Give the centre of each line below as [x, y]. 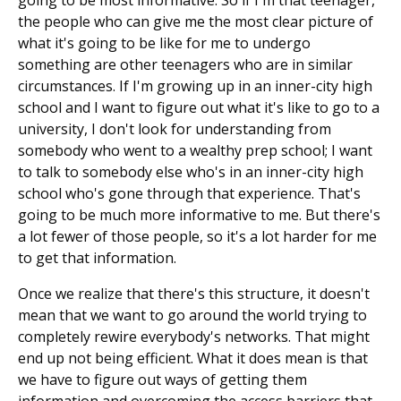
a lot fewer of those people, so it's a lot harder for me [197, 237]
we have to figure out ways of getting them [162, 380]
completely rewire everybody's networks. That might [194, 337]
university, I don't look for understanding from [175, 129]
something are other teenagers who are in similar [185, 65]
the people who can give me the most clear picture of [196, 22]
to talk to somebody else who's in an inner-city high [191, 172]
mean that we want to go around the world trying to [192, 316]
